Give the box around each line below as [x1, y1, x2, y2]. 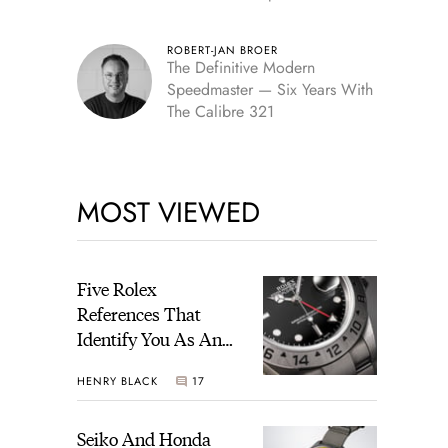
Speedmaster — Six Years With [166, 78, 373, 101]
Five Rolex [76, 276, 157, 301]
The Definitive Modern [166, 56, 315, 79]
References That [76, 301, 201, 326]
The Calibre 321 [166, 100, 274, 123]
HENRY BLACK [76, 372, 158, 389]
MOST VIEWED [76, 192, 260, 233]
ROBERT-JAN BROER [166, 42, 278, 58]
